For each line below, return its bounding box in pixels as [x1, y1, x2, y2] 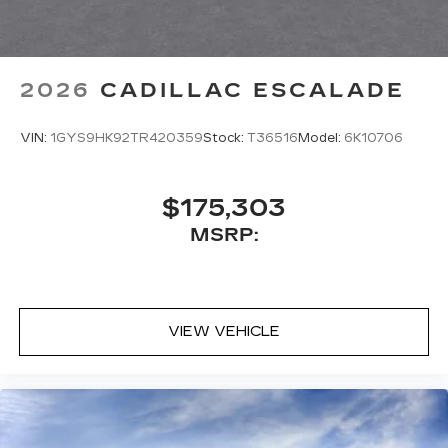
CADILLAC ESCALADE [100, 77, 405, 102]
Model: [298, 130, 344, 145]
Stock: [203, 130, 247, 145]
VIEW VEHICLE [168, 322, 280, 340]
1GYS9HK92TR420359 [50, 130, 203, 145]
